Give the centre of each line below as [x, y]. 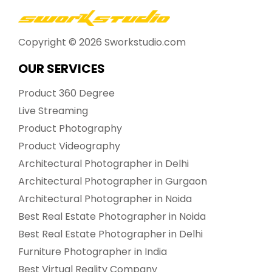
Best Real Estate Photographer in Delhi [110, 234]
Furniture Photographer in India [93, 252]
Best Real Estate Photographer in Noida [112, 217]
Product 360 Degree [66, 93]
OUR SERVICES [62, 69]
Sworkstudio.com [145, 42]
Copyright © [49, 42]
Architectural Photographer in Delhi [104, 164]
